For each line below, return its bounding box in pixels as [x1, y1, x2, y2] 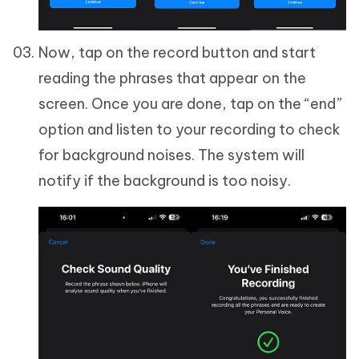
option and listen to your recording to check [38, 120, 341, 139]
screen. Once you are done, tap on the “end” [38, 95, 342, 113]
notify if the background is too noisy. [38, 171, 291, 190]
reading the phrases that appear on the [38, 69, 306, 87]
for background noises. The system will [38, 146, 305, 164]
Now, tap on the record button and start [38, 43, 316, 62]
